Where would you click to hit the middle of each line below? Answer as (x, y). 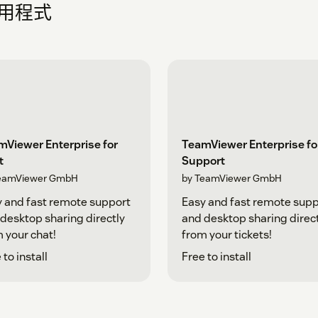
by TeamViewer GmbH (232, 178)
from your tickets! (227, 234)
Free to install (216, 256)
